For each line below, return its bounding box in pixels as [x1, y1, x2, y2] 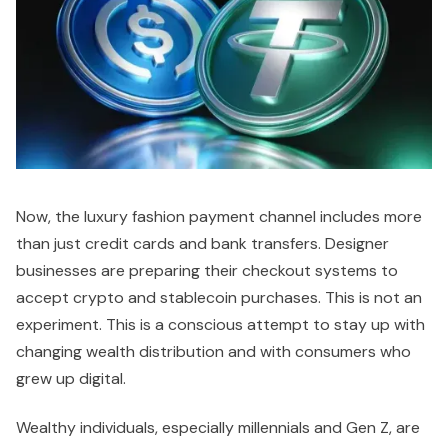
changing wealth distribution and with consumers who [16, 340, 411, 362]
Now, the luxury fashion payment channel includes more [16, 205, 422, 227]
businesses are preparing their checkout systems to [16, 259, 398, 281]
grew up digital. [16, 367, 126, 389]
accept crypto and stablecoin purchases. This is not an [16, 286, 422, 308]
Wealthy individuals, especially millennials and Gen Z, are [16, 416, 420, 438]
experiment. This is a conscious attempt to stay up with [16, 313, 425, 335]
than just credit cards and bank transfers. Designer [16, 232, 389, 254]
